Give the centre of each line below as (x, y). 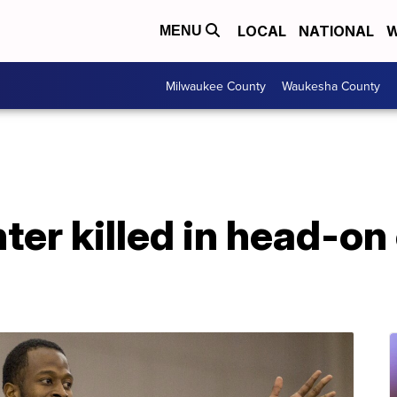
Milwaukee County (216, 86)
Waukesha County (331, 86)
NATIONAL (336, 31)
